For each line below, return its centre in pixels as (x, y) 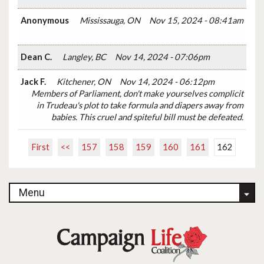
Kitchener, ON (84, 81)
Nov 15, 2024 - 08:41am (196, 20)
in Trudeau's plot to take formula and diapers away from (140, 105)
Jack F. (34, 81)
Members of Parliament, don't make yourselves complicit (137, 93)
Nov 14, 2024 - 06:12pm (167, 81)
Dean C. (37, 57)
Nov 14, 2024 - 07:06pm (162, 57)
